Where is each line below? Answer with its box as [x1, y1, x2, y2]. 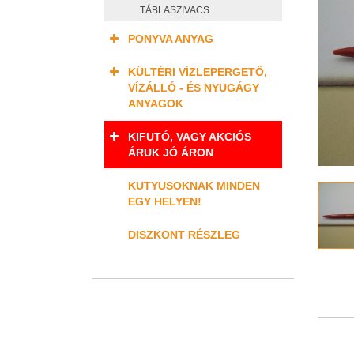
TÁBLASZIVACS [140, 5, 209, 16]
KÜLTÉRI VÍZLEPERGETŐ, [128, 66, 267, 78]
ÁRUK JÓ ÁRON [128, 146, 213, 159]
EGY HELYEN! [128, 195, 201, 208]
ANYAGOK [128, 97, 183, 110]
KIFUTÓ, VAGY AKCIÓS [128, 130, 251, 143]
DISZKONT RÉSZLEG [128, 228, 240, 241]
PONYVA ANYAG [128, 32, 213, 45]
